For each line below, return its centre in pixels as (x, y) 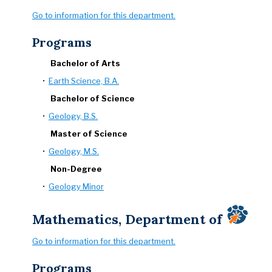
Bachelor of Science (93, 98)
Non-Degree (76, 169)
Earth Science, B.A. (84, 81)
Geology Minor (76, 186)
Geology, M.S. (74, 151)
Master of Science (89, 134)
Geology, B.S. (73, 116)
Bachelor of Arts (85, 63)
